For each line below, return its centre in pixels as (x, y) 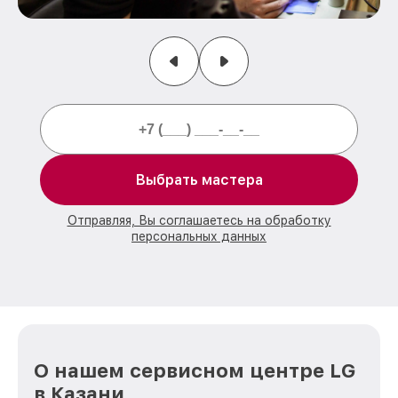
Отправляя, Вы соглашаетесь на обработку (199, 221)
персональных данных (199, 237)
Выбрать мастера (199, 180)
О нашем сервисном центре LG (195, 370)
